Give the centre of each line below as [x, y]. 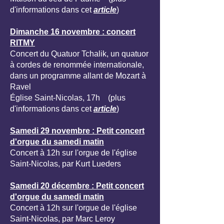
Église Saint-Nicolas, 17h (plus [68, 98]
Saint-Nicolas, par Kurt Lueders [65, 164]
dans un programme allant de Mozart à [78, 76]
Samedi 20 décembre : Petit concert [77, 186]
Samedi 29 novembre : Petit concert [77, 131]
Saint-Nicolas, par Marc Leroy [62, 219]
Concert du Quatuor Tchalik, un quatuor [79, 54]
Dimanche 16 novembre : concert [73, 32]
